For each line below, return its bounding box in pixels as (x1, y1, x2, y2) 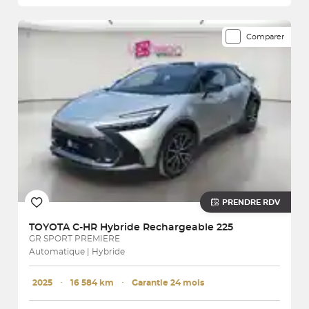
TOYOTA (29, 222, 72, 232)
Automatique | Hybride (29, 247, 125, 256)
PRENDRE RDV (222, 198, 280, 206)
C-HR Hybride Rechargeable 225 (72, 222, 233, 232)
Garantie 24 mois (132, 278, 204, 287)
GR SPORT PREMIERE (29, 234, 120, 243)
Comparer (246, 32, 284, 41)
